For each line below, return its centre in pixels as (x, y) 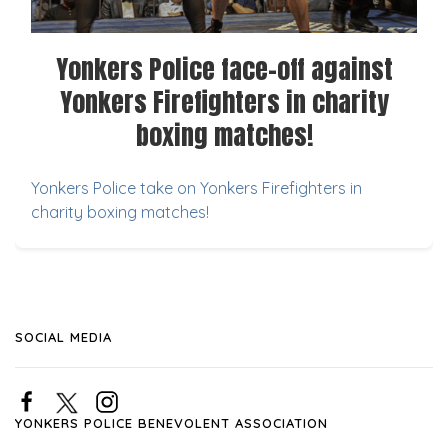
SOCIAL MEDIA (63, 337)
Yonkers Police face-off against (224, 69)
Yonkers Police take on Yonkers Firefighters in (196, 188)
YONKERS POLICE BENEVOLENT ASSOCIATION (171, 423)
